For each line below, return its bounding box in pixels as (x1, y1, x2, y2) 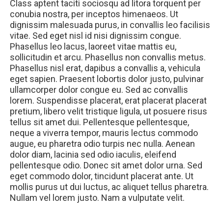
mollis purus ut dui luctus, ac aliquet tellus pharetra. (10, 182, 209, 192)
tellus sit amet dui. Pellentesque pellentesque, (10, 117, 189, 127)
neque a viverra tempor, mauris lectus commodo (10, 128, 198, 138)
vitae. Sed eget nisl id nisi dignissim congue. (10, 30, 181, 41)
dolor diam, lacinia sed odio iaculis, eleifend (10, 149, 176, 160)
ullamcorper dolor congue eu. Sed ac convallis (10, 84, 188, 95)
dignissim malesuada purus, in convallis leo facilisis (10, 20, 210, 30)
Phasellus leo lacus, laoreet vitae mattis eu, (10, 41, 176, 52)
